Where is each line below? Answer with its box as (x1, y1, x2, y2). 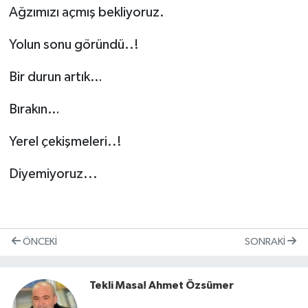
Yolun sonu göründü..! (8, 37, 139, 52)
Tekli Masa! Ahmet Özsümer (89, 279, 234, 291)
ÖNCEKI (21, 236, 57, 247)
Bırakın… (8, 102, 60, 116)
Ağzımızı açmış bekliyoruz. (8, 5, 164, 19)
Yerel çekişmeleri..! (8, 134, 122, 148)
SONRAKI (245, 236, 287, 247)
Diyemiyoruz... (8, 166, 98, 181)
